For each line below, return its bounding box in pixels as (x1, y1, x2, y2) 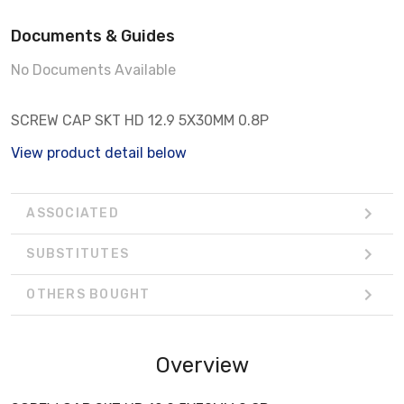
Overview (155, 352, 249, 378)
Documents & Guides (11, 25, 175, 46)
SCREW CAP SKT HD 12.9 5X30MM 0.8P (11, 111, 269, 129)
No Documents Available (11, 60, 176, 78)
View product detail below (11, 143, 187, 161)
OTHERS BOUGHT (26, 287, 151, 303)
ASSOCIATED (26, 206, 119, 222)
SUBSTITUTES (26, 246, 129, 262)
